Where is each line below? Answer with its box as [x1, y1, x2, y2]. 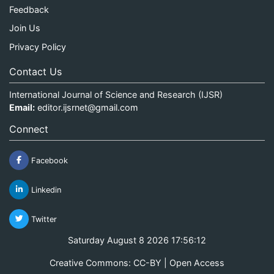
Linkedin [29, 185, 61, 194]
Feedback [9, 4, 49, 15]
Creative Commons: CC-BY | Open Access [50, 257, 224, 268]
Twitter [29, 214, 57, 224]
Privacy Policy [9, 41, 66, 52]
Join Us [9, 23, 40, 34]
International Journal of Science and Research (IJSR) [9, 89, 223, 100]
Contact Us [9, 65, 62, 78]
